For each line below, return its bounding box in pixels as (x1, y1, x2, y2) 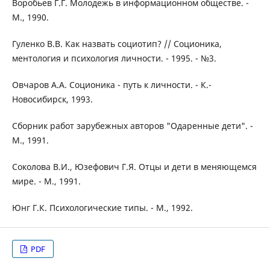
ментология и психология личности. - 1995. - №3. (11, 52, 216, 64)
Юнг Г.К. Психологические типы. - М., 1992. (11, 202, 193, 214)
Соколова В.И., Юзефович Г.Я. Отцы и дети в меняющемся (11, 161, 257, 173)
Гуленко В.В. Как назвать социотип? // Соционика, (11, 38, 222, 50)
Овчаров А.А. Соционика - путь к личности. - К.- (11, 79, 212, 91)
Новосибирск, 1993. (11, 93, 93, 105)
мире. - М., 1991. (11, 175, 81, 187)
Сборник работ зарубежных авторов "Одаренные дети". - (11, 120, 253, 132)
